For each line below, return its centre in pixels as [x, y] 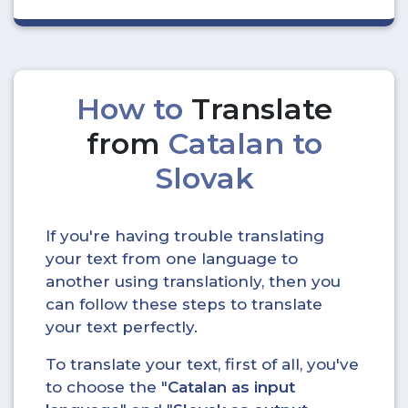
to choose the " [107, 387]
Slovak [204, 178]
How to [133, 109]
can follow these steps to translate [184, 304]
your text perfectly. [122, 327]
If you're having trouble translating [185, 236]
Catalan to [245, 143]
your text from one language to [172, 259]
